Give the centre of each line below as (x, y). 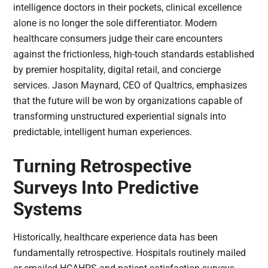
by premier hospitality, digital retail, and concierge (117, 70)
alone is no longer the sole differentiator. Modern (115, 23)
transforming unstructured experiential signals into (120, 117)
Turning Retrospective (103, 166)
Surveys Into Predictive (106, 188)
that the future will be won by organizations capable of (128, 101)
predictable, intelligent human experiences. (103, 132)
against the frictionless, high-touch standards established (134, 54)
